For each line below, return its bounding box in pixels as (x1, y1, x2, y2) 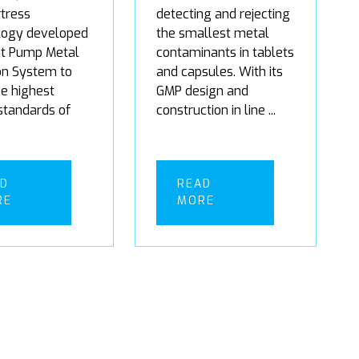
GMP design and (156, 82, 248, 99)
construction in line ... (156, 101, 276, 119)
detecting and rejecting (156, 5, 290, 22)
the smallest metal (156, 24, 269, 42)
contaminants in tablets (156, 43, 294, 61)
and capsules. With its (156, 63, 283, 80)
